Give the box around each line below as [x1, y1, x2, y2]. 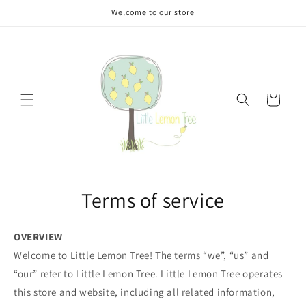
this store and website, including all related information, [14, 286, 275, 299]
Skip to [20, 2, 54, 16]
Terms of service [81, 186, 225, 214]
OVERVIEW [14, 230, 63, 244]
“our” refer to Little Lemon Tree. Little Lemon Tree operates [14, 267, 283, 281]
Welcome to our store [111, 7, 195, 17]
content [20, 14, 57, 28]
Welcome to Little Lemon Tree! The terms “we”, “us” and [14, 249, 269, 262]
